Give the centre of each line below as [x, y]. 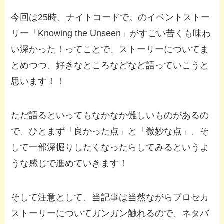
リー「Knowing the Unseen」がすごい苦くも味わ [111, 34]
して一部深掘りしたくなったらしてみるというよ [110, 147]
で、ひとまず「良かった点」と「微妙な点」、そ [110, 131]
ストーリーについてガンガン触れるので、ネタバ [110, 213]
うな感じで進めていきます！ [70, 163]
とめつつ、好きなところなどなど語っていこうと [110, 66]
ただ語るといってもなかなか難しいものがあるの [110, 115]
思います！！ [38, 82]
